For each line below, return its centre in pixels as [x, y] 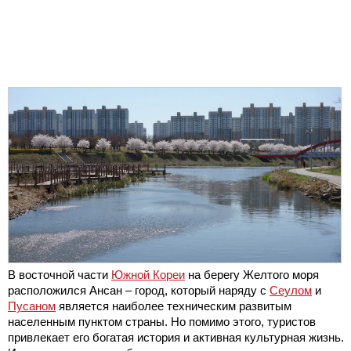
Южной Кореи [148, 275]
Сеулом [291, 291]
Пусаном [32, 306]
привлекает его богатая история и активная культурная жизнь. [176, 338]
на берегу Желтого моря [252, 275]
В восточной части [60, 275]
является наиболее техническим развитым [174, 306]
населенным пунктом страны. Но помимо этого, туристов [162, 322]
